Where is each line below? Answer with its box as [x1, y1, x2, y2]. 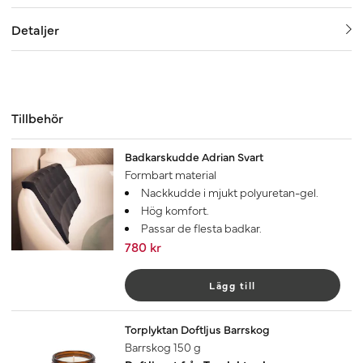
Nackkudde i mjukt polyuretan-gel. [141, 184, 318, 201]
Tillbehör [11, 109, 63, 127]
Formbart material [125, 166, 216, 183]
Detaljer [11, 20, 59, 39]
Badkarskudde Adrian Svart [125, 148, 263, 165]
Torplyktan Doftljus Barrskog [125, 320, 270, 337]
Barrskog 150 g [125, 338, 201, 355]
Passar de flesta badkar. [141, 220, 262, 237]
